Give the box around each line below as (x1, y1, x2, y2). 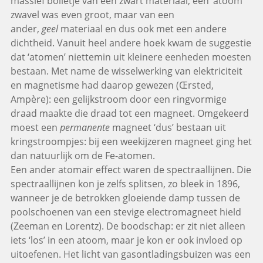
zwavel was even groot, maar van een (10, 8, 174, 21)
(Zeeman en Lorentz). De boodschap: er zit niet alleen (10, 219, 245, 232)
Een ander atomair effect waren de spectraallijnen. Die (10, 163, 251, 176)
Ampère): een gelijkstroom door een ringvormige (10, 92, 227, 106)
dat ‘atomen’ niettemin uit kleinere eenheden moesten (10, 50, 251, 63)
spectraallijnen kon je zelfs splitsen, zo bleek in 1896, (10, 177, 240, 190)
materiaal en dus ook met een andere (58, 22, 227, 35)
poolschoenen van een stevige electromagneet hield (10, 205, 241, 218)
